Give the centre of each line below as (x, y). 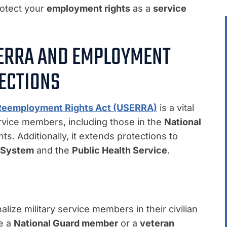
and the (53, 150)
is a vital (176, 108)
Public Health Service (120, 150)
